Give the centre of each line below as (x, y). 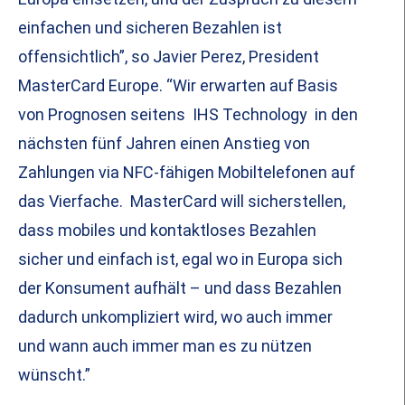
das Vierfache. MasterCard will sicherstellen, (182, 202)
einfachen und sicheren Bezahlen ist (150, 28)
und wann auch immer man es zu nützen (165, 346)
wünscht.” (54, 375)
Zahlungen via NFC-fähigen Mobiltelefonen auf (187, 173)
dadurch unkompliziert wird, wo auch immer (175, 317)
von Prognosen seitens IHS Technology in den (188, 115)
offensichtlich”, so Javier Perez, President (169, 57)
